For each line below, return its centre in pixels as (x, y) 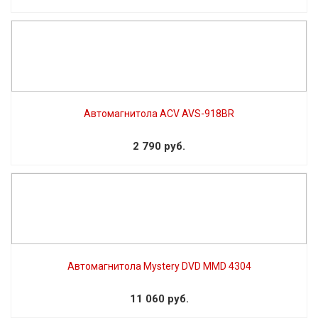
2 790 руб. (159, 146)
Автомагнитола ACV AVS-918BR (159, 113)
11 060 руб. (159, 298)
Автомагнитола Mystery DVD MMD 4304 (159, 266)
